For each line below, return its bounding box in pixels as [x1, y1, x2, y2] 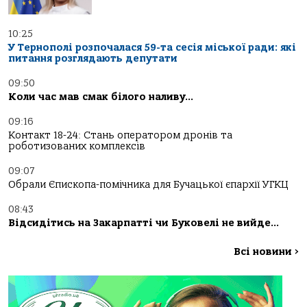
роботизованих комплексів [8, 140, 145, 152]
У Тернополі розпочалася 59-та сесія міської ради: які [8, 41, 296, 53]
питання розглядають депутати [8, 52, 177, 64]
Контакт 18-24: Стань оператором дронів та [8, 129, 232, 141]
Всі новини [234, 245, 295, 258]
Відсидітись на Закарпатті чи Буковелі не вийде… [8, 217, 279, 229]
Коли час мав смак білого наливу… [8, 90, 193, 103]
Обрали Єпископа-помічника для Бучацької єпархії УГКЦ [8, 178, 288, 191]
